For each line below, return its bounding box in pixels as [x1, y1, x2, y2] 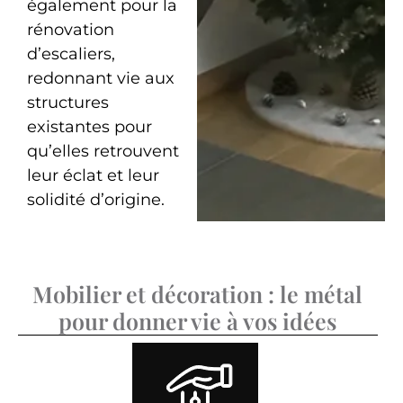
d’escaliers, [26, 44, 115, 65]
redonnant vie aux [26, 68, 175, 89]
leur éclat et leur [26, 166, 159, 186]
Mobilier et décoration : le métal [32, 279, 363, 309]
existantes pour [26, 117, 152, 138]
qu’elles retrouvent [26, 141, 179, 162]
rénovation [26, 20, 114, 40]
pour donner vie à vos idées [58, 306, 337, 336]
